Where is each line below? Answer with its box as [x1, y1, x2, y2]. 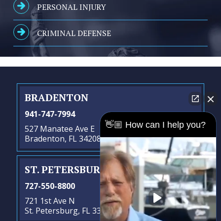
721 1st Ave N [25, 195, 75, 206]
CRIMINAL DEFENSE [37, 27, 111, 38]
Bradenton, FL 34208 [25, 133, 101, 144]
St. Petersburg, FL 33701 [25, 205, 114, 216]
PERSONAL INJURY [37, 1, 106, 12]
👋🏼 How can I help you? [105, 120, 206, 130]
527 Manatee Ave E [25, 123, 95, 134]
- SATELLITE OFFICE [109, 165, 179, 175]
